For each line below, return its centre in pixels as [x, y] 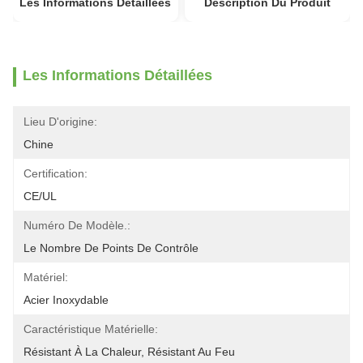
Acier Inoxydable [66, 300]
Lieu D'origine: [60, 122]
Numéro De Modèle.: [77, 225]
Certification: [56, 173]
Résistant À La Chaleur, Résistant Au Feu [129, 352]
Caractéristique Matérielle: [91, 329]
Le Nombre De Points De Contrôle [111, 248]
